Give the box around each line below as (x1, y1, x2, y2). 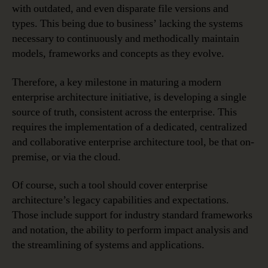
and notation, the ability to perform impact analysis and (12, 223, 248, 237)
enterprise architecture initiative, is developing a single (12, 90, 246, 104)
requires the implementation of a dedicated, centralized (12, 120, 247, 134)
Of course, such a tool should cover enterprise (12, 178, 208, 193)
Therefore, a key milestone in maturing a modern (12, 75, 221, 89)
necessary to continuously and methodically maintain (12, 32, 239, 46)
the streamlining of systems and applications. (12, 238, 205, 252)
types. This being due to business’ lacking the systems (12, 17, 243, 31)
